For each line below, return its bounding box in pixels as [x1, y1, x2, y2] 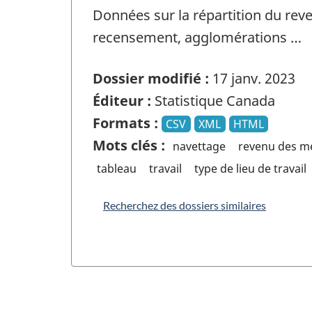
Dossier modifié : [93, 68, 209, 88]
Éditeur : [93, 91, 151, 110]
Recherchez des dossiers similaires [103, 198, 266, 212]
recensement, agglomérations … [93, 28, 302, 47]
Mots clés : [93, 135, 165, 155]
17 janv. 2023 [209, 68, 295, 88]
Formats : [93, 113, 158, 132]
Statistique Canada [151, 91, 275, 110]
